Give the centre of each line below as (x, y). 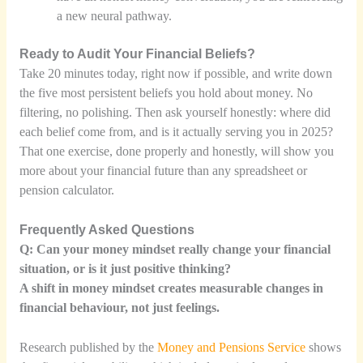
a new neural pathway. (115, 16)
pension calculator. (66, 190)
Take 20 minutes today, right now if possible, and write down (175, 74)
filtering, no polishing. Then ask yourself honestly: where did (175, 113)
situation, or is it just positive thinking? (125, 269)
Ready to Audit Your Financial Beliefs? (137, 54)
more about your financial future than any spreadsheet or (163, 171)
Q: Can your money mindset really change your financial (175, 250)
